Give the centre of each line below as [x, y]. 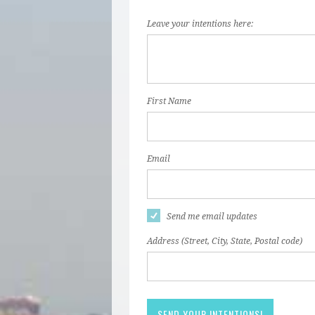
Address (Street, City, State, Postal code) [225, 242]
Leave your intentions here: [200, 24]
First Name [169, 102]
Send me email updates [212, 217]
